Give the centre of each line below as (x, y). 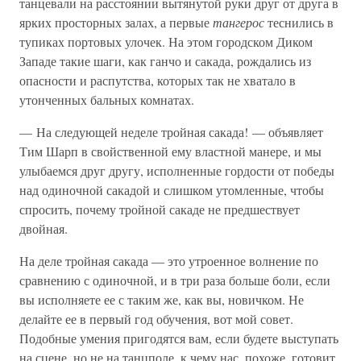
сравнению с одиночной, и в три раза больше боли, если (175, 280)
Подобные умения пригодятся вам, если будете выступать (179, 338)
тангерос (240, 22)
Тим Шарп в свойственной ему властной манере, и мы (170, 151)
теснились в (301, 22)
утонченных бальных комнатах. (107, 100)
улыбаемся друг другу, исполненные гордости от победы (177, 170)
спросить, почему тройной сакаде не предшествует (160, 209)
